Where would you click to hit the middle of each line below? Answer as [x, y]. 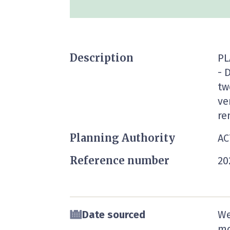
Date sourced [114, 215]
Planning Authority [122, 138]
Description [102, 58]
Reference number [120, 160]
